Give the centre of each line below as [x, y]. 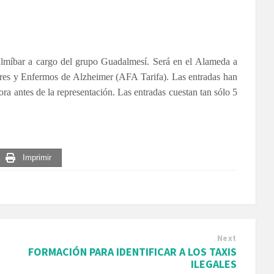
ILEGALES [213, 264]
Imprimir [37, 158]
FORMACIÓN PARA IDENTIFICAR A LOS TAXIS [132, 252]
